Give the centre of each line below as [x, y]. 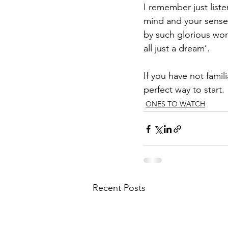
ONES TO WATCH [175, 104]
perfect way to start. [184, 90]
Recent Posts [119, 188]
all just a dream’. [178, 49]
